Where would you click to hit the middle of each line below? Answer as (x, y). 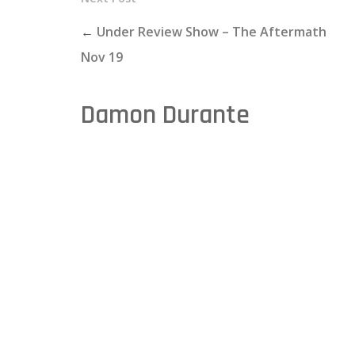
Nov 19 (102, 57)
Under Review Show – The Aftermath (212, 32)
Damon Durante (165, 115)
